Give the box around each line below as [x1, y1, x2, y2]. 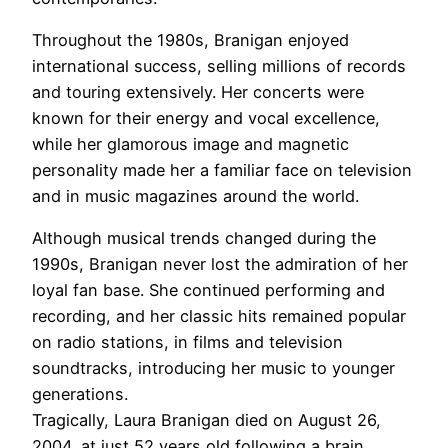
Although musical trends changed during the [32, 228, 376, 249]
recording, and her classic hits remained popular [32, 306, 406, 327]
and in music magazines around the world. [32, 186, 359, 207]
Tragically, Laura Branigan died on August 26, [32, 410, 381, 431]
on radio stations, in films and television [32, 332, 343, 353]
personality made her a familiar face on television [32, 160, 412, 181]
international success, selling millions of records [32, 56, 406, 77]
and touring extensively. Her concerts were [32, 82, 364, 103]
